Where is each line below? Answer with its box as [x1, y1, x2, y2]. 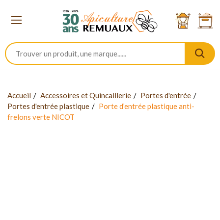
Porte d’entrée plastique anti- [99, 101, 194, 110]
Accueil [7, 90, 31, 100]
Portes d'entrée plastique [7, 101, 89, 110]
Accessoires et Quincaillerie [40, 90, 131, 100]
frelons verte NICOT [7, 112, 75, 121]
